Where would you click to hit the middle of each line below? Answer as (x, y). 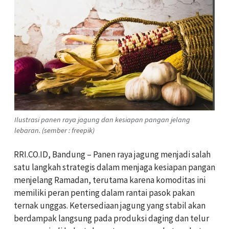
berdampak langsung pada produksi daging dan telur (111, 218)
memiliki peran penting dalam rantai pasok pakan (104, 192)
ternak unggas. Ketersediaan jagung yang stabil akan (110, 205)
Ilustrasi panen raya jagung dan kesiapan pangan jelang (102, 119)
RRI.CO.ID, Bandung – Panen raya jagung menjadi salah (112, 154)
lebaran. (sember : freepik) (54, 130)
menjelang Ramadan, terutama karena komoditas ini (110, 180)
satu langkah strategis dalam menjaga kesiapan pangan (114, 167)
